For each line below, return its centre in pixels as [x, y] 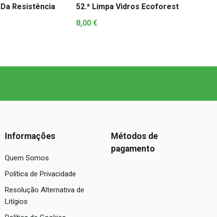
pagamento [133, 149]
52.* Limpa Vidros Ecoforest [127, 7]
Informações [30, 136]
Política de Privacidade [40, 174]
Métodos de [134, 136]
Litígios [16, 202]
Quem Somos [27, 158]
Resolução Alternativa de [45, 190]
